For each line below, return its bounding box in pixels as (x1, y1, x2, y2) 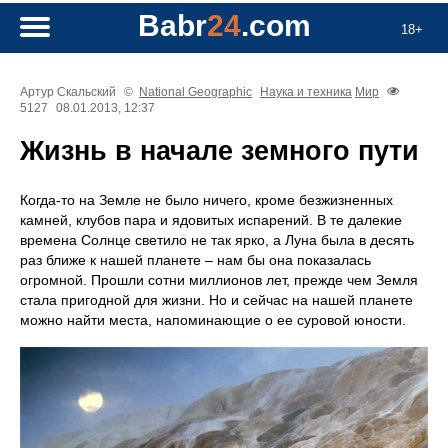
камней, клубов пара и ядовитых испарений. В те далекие (20, 212, 402, 229)
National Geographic (139, 85, 252, 100)
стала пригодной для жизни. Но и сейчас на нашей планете (20, 292, 413, 309)
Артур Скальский (20, 85, 119, 100)
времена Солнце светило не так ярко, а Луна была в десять (20, 232, 414, 249)
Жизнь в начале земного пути (20, 136, 419, 167)
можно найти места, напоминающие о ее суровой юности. (20, 312, 406, 329)
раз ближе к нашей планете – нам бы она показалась (20, 252, 371, 269)
